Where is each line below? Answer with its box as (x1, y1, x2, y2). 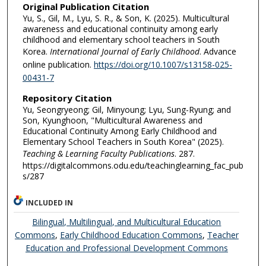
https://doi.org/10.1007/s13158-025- (93, 59, 232, 71)
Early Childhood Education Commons (59, 229, 202, 240)
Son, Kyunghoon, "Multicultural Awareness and (22, 114, 202, 126)
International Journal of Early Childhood (49, 46, 199, 58)
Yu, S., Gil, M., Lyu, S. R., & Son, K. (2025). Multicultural (22, 12, 229, 24)
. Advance (199, 46, 236, 58)
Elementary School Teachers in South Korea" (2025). (22, 135, 224, 147)
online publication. (22, 59, 94, 71)
